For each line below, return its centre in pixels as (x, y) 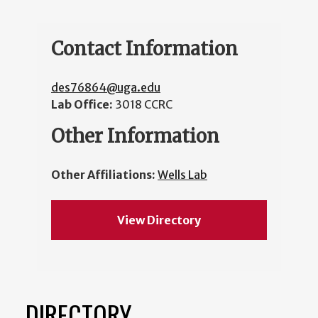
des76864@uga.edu (106, 88)
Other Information (135, 136)
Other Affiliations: (104, 175)
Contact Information (144, 49)
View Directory (159, 220)
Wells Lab (182, 175)
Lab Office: (83, 105)
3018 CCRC (144, 105)
